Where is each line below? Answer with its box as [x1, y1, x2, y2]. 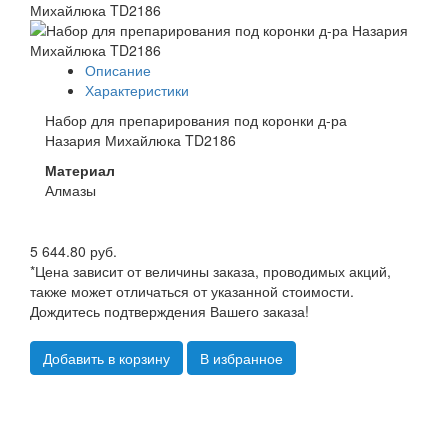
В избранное [200, 348, 283, 369]
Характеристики [85, 80, 189, 101]
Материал [45, 160, 115, 181]
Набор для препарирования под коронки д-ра [45, 110, 347, 131]
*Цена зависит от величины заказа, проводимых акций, [30, 261, 391, 282]
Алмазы [45, 180, 96, 201]
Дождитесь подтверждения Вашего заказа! [30, 301, 309, 322]
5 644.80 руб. [30, 241, 117, 262]
